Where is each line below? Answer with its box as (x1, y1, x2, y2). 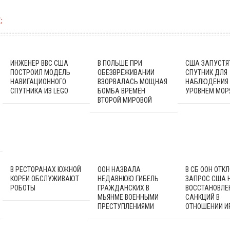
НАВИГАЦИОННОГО (10, 77, 66, 86)
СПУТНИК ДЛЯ (185, 68, 227, 76)
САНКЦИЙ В (185, 193, 220, 201)
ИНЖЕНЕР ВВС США (10, 59, 68, 67)
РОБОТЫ (10, 183, 35, 192)
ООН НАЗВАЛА (98, 165, 141, 174)
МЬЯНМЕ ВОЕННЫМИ (98, 193, 159, 201)
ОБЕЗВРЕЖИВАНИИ (98, 68, 155, 76)
